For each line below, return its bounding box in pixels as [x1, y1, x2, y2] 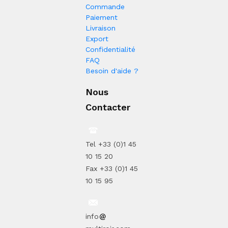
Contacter [85, 101, 130, 112]
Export [85, 34, 108, 43]
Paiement [85, 13, 118, 21]
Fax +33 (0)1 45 [85, 164, 138, 173]
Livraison [85, 23, 116, 32]
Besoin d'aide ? [85, 66, 138, 75]
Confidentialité [85, 45, 135, 53]
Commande [85, 2, 125, 11]
